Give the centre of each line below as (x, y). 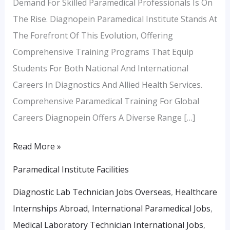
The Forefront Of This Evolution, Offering (93, 35)
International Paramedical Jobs (151, 209)
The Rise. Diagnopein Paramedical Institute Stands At (115, 19)
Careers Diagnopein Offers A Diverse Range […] (104, 117)
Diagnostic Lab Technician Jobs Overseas (92, 192)
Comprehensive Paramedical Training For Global (106, 101)
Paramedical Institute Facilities (71, 169)
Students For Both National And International (100, 68)
